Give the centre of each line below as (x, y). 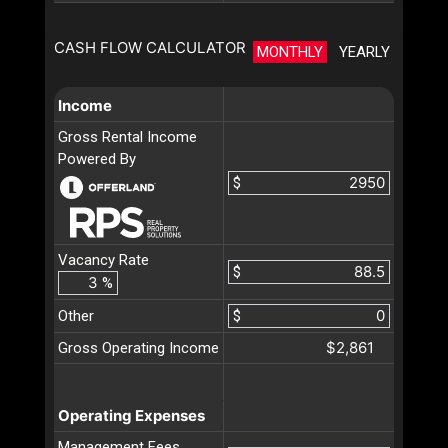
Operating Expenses (131, 415)
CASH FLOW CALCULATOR (150, 47)
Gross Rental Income (127, 136)
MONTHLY (290, 51)
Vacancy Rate (103, 259)
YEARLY (364, 51)
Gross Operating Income (138, 347)
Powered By (97, 158)
